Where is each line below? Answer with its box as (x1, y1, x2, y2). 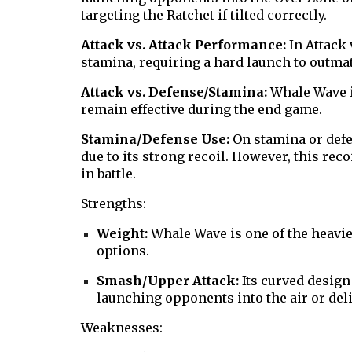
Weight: (96, 225, 151, 241)
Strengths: (80, 196, 146, 211)
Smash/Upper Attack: (96, 273, 242, 288)
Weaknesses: (80, 320, 163, 335)
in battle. (80, 166, 136, 181)
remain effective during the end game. (80, 101, 322, 117)
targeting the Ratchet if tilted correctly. (80, 7, 327, 23)
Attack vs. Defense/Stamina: (80, 84, 270, 100)
